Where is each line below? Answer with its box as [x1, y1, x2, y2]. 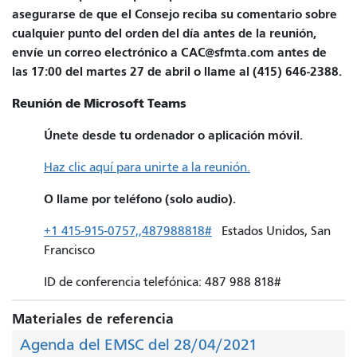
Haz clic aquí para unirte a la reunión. [44, 159, 250, 175]
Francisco [44, 242, 95, 257]
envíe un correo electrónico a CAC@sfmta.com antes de [12, 44, 327, 60]
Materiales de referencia [12, 310, 174, 328]
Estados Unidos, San [212, 223, 331, 238]
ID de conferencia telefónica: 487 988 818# [44, 274, 281, 289]
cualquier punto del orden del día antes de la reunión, [12, 25, 316, 41]
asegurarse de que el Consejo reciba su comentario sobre [12, 6, 337, 22]
